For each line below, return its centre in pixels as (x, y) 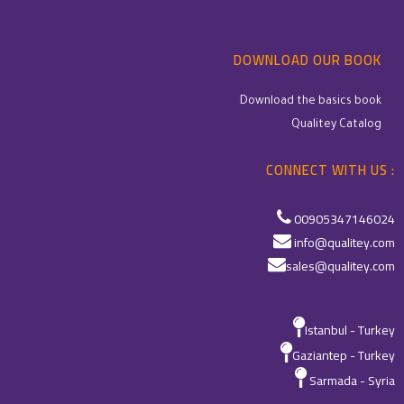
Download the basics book (311, 102)
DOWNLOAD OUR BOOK (308, 60)
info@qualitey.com (344, 243)
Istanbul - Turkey (350, 330)
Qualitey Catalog (336, 125)
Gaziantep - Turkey (344, 355)
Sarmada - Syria (352, 381)
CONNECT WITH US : (331, 170)
